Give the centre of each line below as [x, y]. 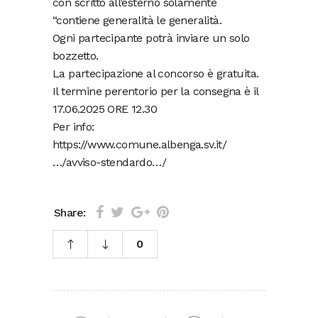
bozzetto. [76, 55]
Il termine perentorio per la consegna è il [155, 91]
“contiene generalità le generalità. [137, 20]
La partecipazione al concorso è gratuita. [156, 73]
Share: [70, 213]
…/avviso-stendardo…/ [110, 162]
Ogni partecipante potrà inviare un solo [151, 38]
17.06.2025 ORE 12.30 [105, 109]
